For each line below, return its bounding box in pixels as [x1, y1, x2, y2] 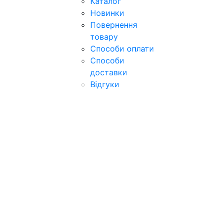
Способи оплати [90, 44, 154, 54]
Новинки [90, 8, 124, 18]
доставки [90, 67, 127, 77]
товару [90, 32, 118, 42]
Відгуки [90, 79, 119, 89]
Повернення [90, 20, 137, 30]
